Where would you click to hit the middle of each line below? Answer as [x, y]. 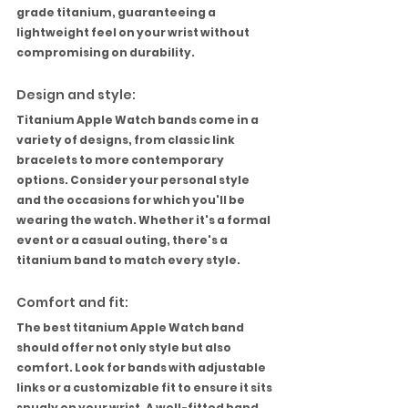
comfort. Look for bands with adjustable [142, 368]
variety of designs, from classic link [127, 140]
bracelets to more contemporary [121, 160]
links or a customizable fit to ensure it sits [145, 388]
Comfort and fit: [72, 303]
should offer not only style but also [125, 348]
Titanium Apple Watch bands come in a [138, 120]
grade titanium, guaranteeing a [117, 13]
